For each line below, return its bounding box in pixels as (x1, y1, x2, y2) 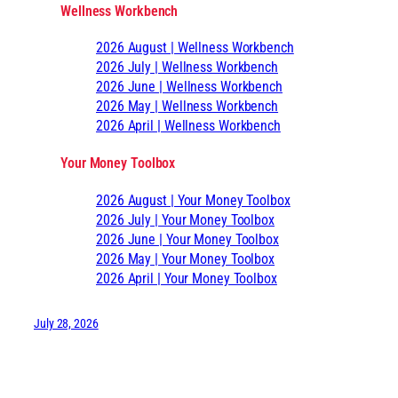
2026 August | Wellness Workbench (96, 39, 294, 57)
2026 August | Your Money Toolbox (96, 191, 291, 209)
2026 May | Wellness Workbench (96, 98, 279, 115)
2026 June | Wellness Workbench (96, 78, 283, 96)
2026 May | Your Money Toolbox (96, 250, 275, 267)
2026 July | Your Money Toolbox (96, 211, 275, 228)
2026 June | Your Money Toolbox (96, 230, 279, 248)
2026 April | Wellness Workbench (96, 117, 281, 135)
